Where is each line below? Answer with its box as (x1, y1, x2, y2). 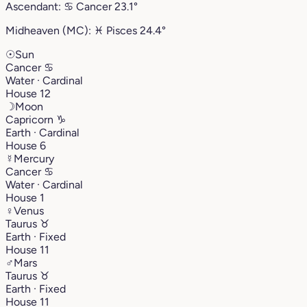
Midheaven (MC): (5, 23, 94, 37)
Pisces (103, 23, 140, 37)
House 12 (5, 86, 51, 100)
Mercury (14, 151, 54, 165)
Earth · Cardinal (5, 125, 79, 139)
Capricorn (5, 112, 56, 126)
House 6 (5, 138, 46, 152)
